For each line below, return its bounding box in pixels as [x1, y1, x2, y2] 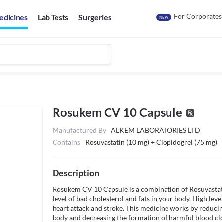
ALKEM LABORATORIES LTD [111, 126, 200, 134]
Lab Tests [37, 12, 69, 22]
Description [53, 167, 99, 178]
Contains [53, 138, 80, 146]
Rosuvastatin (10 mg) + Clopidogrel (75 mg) [85, 138, 217, 146]
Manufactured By [53, 126, 106, 134]
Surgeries [78, 12, 111, 22]
